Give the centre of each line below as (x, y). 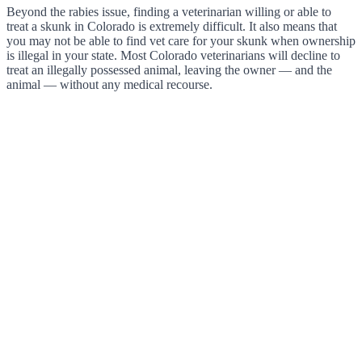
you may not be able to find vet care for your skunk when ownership (181, 40)
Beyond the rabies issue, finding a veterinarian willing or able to (169, 11)
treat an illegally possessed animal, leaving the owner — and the (169, 69)
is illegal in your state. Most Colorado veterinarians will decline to (173, 55)
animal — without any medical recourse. (109, 84)
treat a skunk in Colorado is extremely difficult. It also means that (172, 26)
